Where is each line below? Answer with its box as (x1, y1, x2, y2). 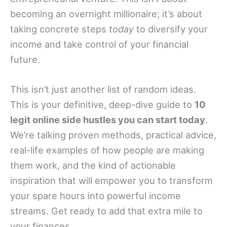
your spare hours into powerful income (10, 190, 181, 201)
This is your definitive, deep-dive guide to (10, 98, 195, 110)
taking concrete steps (10, 23, 109, 34)
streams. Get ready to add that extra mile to (10, 205, 203, 216)
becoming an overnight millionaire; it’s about (10, 8, 202, 19)
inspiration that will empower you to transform (10, 174, 213, 186)
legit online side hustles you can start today (10, 113, 205, 125)
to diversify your (134, 23, 208, 34)
